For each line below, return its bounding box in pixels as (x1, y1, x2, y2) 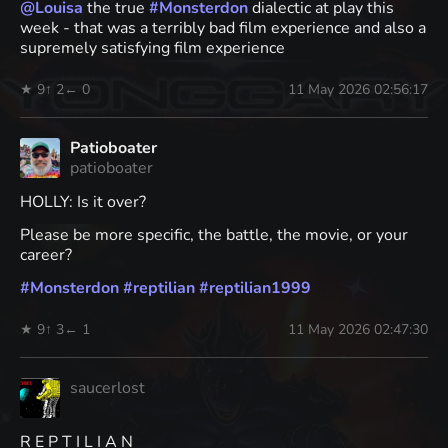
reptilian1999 (209, 276, 311, 299)
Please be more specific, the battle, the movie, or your (20, 223, 408, 246)
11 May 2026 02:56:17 (288, 79, 428, 99)
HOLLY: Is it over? (20, 190, 146, 213)
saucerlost (70, 376, 145, 399)
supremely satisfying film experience (20, 36, 285, 59)
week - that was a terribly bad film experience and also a (20, 16, 426, 39)
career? (20, 243, 72, 266)
